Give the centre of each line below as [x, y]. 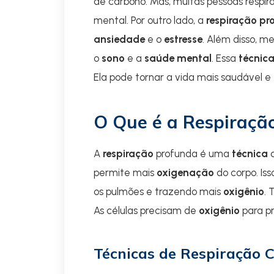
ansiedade [119, 39]
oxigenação [185, 172]
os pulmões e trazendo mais [158, 191]
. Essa [225, 58]
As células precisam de [146, 210]
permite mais [125, 172]
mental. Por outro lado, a [150, 20]
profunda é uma [193, 154]
